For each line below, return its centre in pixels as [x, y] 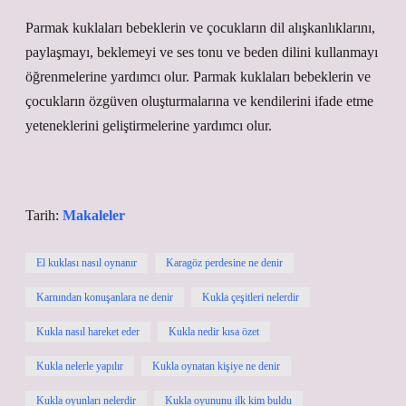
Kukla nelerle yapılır [80, 366]
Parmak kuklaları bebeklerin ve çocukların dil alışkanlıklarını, [200, 28]
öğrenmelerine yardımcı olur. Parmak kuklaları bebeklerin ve [198, 77]
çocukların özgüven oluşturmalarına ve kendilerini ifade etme [199, 101]
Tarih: [44, 215]
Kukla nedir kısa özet [214, 332]
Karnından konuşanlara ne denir [105, 297]
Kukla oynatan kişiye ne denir [216, 366]
